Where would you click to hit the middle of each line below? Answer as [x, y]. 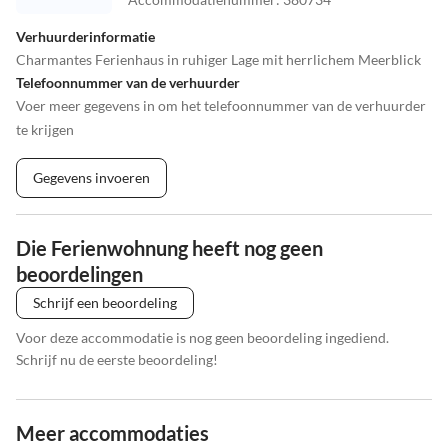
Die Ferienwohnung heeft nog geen [169, 248]
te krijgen [45, 130]
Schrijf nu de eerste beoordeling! [117, 360]
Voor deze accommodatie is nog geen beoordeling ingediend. [202, 338]
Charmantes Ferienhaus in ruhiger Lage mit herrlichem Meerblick [218, 60]
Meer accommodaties [112, 433]
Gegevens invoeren [91, 178]
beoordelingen [79, 274]
